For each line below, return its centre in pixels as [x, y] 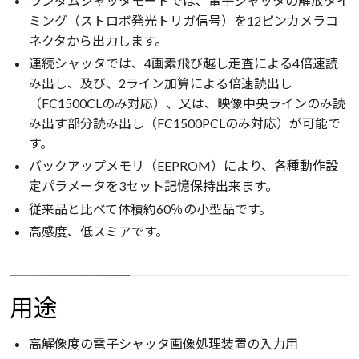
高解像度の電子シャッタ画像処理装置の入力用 [163, 343]
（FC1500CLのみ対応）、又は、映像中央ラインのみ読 [187, 103]
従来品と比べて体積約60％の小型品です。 [150, 208]
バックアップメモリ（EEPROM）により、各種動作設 [184, 166]
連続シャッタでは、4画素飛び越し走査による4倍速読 [184, 63]
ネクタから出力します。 [98, 41]
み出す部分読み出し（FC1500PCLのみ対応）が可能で [185, 123]
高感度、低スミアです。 [99, 231]
